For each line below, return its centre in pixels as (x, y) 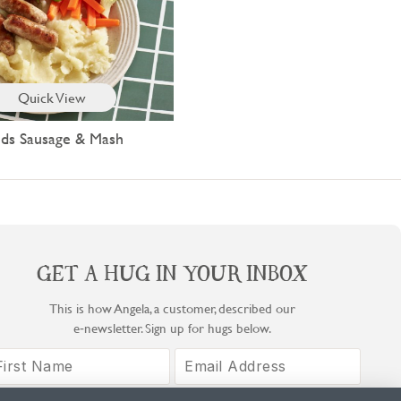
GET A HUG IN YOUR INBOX (173, 277)
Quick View (52, 98)
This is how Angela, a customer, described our (173, 308)
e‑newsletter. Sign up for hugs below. (173, 328)
